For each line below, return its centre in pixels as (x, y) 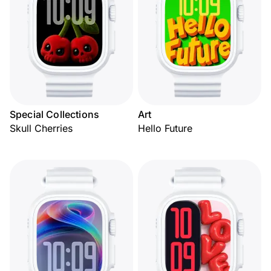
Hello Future (165, 128)
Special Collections (55, 114)
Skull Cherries (41, 128)
